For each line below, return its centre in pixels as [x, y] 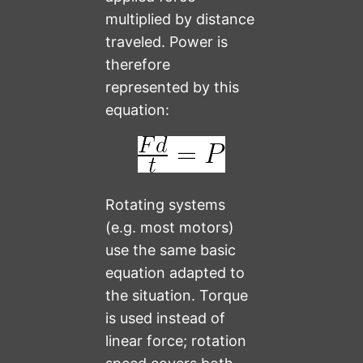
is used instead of [166, 318]
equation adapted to [175, 273]
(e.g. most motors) [170, 228]
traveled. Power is [167, 42]
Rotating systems [166, 205]
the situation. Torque [177, 296]
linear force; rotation [176, 341]
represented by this [173, 88]
